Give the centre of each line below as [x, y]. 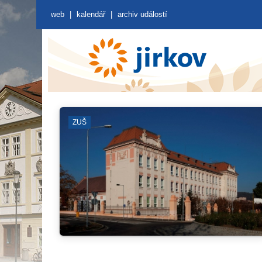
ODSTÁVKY [170, 122]
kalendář [91, 14]
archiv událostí [142, 14]
